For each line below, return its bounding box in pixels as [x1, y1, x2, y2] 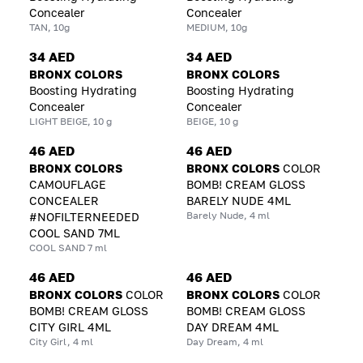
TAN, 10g [29, 20, 70, 33]
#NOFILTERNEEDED [29, 209, 139, 224]
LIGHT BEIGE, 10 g [29, 114, 112, 127]
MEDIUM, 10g [186, 20, 247, 33]
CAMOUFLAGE [29, 177, 106, 191]
